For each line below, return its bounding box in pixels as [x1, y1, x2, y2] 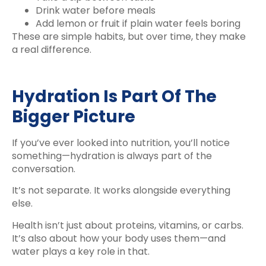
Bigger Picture [12, 105, 135, 129]
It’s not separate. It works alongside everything [12, 183, 230, 198]
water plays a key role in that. [12, 244, 150, 258]
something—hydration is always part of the [12, 149, 212, 163]
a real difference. [12, 43, 91, 57]
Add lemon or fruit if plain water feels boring [36, 17, 240, 31]
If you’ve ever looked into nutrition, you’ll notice [12, 136, 230, 150]
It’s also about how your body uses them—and [12, 231, 226, 245]
